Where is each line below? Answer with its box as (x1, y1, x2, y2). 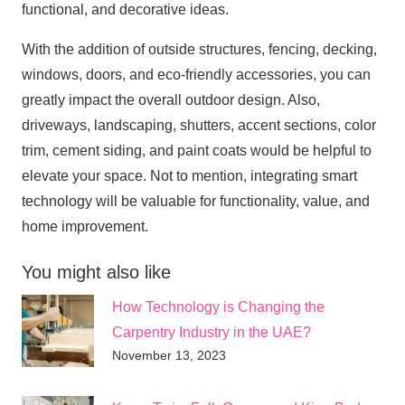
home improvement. (22, 218, 148, 234)
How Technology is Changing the (112, 298, 325, 315)
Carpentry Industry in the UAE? (112, 324, 311, 340)
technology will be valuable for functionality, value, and (22, 193, 370, 209)
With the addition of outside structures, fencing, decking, (22, 41, 377, 57)
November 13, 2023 (112, 347, 226, 363)
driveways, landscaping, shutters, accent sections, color (22, 117, 376, 133)
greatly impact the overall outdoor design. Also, (22, 91, 320, 108)
